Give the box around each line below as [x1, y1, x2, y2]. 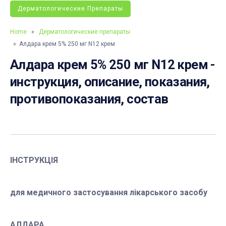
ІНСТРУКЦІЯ [10, 155, 58, 165]
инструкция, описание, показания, [10, 74, 210, 90]
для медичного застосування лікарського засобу [10, 188, 207, 198]
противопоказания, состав [10, 91, 168, 107]
